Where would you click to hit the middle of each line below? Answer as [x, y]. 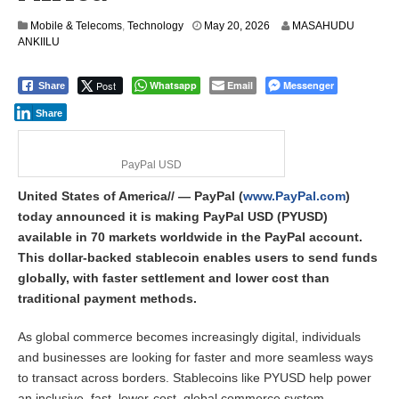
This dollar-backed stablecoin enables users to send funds [198, 258]
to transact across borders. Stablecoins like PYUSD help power [195, 378]
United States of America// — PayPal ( [130, 196]
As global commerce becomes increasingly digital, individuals [189, 337]
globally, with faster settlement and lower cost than [174, 278]
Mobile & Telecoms [76, 26]
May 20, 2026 [237, 26]
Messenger [309, 85]
